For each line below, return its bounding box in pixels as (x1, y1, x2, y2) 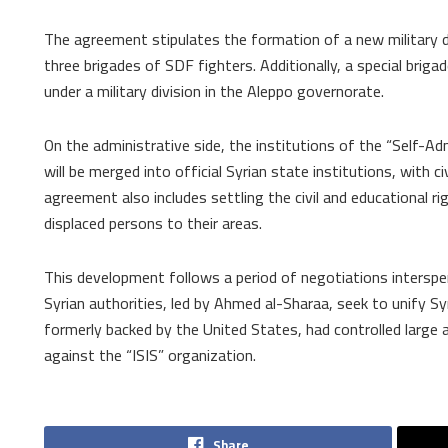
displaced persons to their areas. (44, 207, 262, 238)
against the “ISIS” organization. (44, 339, 256, 370)
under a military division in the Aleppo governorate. (44, 75, 384, 106)
